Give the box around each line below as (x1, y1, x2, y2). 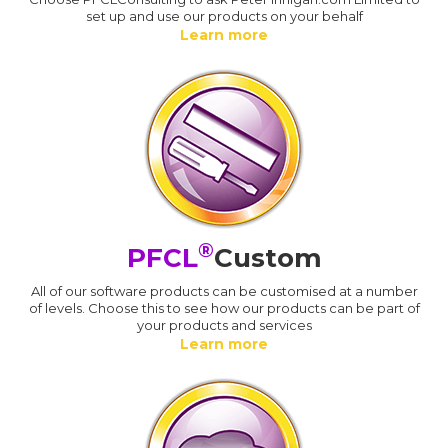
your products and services (136, 316, 312, 333)
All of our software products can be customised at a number (30, 282, 418, 299)
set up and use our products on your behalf (85, 7, 363, 24)
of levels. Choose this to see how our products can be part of (28, 299, 420, 316)
